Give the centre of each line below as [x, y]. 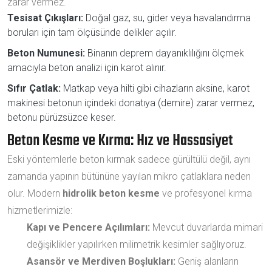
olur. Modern [35, 193]
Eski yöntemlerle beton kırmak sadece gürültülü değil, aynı [129, 159]
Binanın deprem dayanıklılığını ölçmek [165, 53]
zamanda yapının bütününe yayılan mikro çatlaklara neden [129, 176]
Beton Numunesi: [46, 53]
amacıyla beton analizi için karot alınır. [87, 67]
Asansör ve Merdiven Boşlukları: [101, 261]
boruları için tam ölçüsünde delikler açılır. [92, 32]
